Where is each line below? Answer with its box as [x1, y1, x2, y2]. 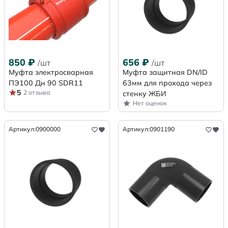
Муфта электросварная [9, 68, 93, 77]
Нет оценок [133, 99, 167, 107]
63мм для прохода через [123, 78, 212, 88]
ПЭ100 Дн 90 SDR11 [9, 78, 83, 88]
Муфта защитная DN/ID [123, 68, 208, 77]
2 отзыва [23, 89, 50, 97]
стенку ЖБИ [123, 89, 166, 99]
